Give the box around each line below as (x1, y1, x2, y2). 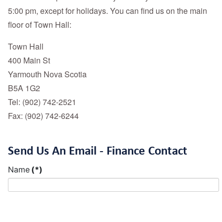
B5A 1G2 (8, 82, 40, 94)
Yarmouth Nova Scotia (8, 68, 87, 80)
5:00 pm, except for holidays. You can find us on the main (8, 4, 207, 16)
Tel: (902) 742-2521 (8, 96, 76, 108)
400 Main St (8, 54, 50, 66)
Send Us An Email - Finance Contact (8, 141, 187, 159)
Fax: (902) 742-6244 (8, 110, 79, 121)
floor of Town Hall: (8, 18, 71, 30)
